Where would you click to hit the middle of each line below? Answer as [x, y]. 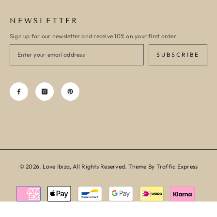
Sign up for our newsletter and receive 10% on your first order [93, 36]
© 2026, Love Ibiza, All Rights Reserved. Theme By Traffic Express [108, 166]
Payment [124, 189]
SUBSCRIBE [178, 54]
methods [124, 201]
